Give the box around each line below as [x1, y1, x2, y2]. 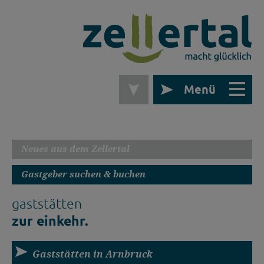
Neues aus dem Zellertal [21, 144, 130, 154]
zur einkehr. [12, 213, 88, 229]
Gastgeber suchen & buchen [21, 169, 146, 180]
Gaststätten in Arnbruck [32, 249, 153, 260]
